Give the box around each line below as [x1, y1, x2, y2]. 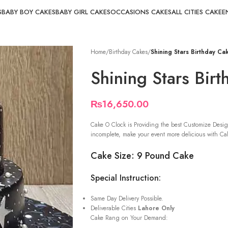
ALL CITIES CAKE [172, 7, 222, 17]
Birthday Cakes [108, 47, 148, 56]
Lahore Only [137, 204, 175, 213]
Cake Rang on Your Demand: [90, 213, 168, 222]
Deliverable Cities [90, 204, 138, 213]
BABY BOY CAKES [2, 7, 55, 17]
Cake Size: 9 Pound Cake [90, 149, 194, 162]
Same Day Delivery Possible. [90, 194, 163, 203]
